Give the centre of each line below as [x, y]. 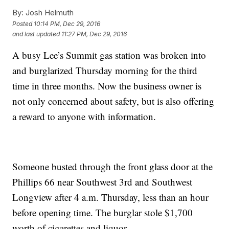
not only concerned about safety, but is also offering [113, 101]
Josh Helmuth [49, 13]
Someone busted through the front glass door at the [113, 167]
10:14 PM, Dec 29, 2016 [67, 24]
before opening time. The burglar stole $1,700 [103, 213]
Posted [23, 24]
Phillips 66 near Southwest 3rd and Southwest [102, 182]
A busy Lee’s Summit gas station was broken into [109, 55]
